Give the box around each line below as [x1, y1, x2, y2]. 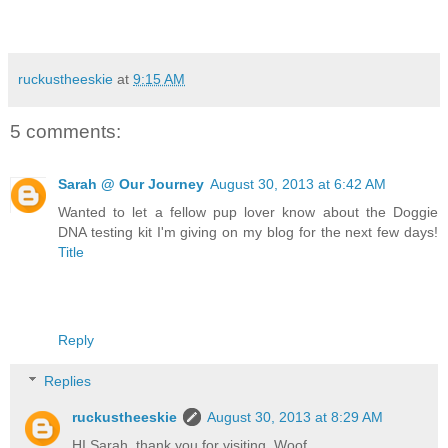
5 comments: [10, 121, 121, 143]
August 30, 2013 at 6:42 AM [210, 175, 386, 192]
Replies [44, 373, 92, 390]
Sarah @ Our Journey [58, 175, 204, 192]
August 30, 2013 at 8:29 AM [207, 409, 384, 426]
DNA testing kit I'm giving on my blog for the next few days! [58, 223, 438, 240]
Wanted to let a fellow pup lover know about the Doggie [58, 203, 438, 220]
